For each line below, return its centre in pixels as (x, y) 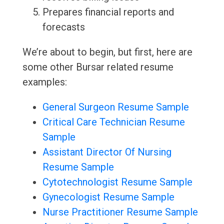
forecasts (63, 27)
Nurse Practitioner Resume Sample (120, 212)
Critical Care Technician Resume (113, 122)
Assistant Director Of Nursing (107, 152)
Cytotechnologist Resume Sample (117, 182)
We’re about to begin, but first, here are (107, 52)
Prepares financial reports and (108, 12)
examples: (44, 82)
